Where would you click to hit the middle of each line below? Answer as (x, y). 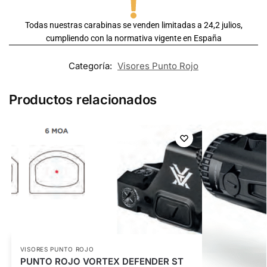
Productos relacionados (83, 100)
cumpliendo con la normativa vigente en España (133, 38)
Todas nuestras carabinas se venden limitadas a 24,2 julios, (133, 25)
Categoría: (91, 66)
